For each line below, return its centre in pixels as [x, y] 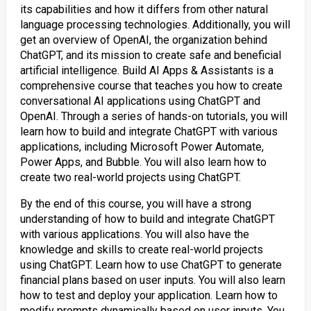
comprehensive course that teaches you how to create [151, 86]
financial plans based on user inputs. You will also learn [152, 280]
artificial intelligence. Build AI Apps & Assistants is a [146, 70]
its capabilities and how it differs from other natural [144, 9]
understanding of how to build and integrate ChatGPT [147, 219]
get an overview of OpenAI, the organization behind [143, 40]
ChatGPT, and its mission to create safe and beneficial [150, 55]
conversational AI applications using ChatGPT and [140, 101]
